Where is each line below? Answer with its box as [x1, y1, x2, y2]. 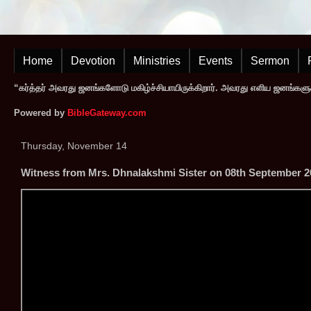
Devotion [71, 55, 115, 67]
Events [199, 55, 233, 67]
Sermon [251, 55, 289, 67]
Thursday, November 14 [21, 140, 127, 151]
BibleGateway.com [67, 108, 146, 118]
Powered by [14, 108, 67, 118]
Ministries [133, 55, 180, 67]
